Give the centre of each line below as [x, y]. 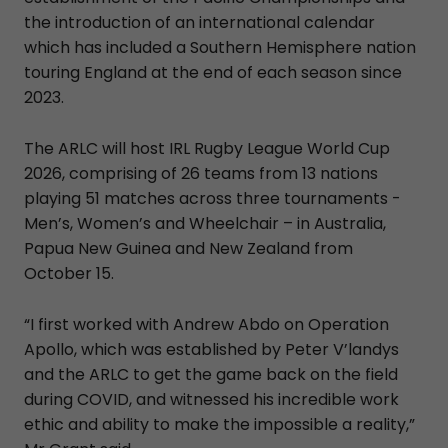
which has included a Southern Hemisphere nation [220, 47]
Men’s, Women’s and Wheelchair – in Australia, [205, 223]
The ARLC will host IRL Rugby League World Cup [207, 148]
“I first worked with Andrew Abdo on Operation [206, 324]
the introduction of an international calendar [199, 22]
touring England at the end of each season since [213, 72]
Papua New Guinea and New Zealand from [188, 248]
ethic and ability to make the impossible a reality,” [219, 424]
